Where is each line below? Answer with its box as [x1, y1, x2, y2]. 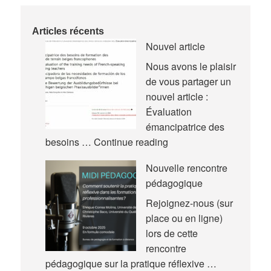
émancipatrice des [145, 120, 224, 134]
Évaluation [145, 105, 192, 119]
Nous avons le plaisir [145, 59, 236, 74]
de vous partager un [145, 74, 231, 89]
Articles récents [32, 26, 105, 37]
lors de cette [145, 226, 198, 241]
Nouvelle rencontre [145, 161, 227, 175]
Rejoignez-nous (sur [145, 196, 233, 211]
